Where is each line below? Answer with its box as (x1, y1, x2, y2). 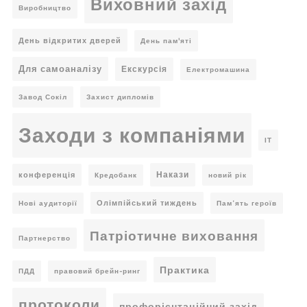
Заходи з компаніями (19, 122, 245, 149)
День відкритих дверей (19, 35, 121, 46)
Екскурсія (121, 64, 167, 75)
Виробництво (19, 3, 71, 13)
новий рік (208, 171, 247, 180)
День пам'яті (140, 36, 192, 46)
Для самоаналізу (19, 63, 102, 75)
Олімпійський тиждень (97, 198, 197, 208)
